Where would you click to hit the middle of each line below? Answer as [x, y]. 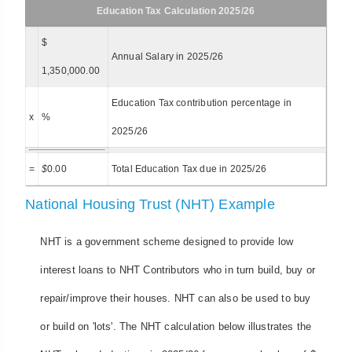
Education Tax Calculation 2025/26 [176, 11]
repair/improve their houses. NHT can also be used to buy [176, 298]
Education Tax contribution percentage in [201, 103]
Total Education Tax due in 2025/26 [189, 169]
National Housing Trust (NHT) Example [150, 205]
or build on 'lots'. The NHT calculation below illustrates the [176, 326]
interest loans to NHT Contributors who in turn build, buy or [178, 269]
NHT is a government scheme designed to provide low [167, 241]
